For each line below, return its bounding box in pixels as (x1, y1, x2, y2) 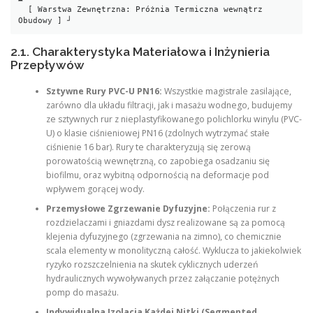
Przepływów (10, 58, 85, 73)
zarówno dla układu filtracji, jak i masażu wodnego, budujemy (45, 99, 292, 112)
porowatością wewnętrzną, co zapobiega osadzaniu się (45, 155, 270, 168)
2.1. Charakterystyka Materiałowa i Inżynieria (10, 45, 270, 59)
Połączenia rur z (210, 203, 276, 215)
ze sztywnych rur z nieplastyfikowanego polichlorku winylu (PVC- (45, 113, 302, 126)
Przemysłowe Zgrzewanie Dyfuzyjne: (45, 203, 210, 215)
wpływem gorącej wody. (45, 183, 145, 196)
